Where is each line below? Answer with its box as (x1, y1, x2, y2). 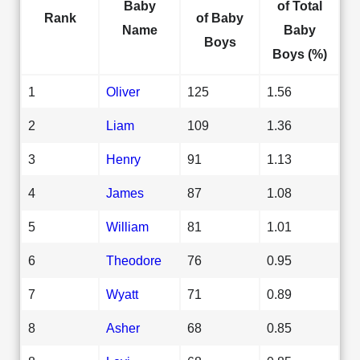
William (106, 219, 149, 234)
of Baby (196, 10, 243, 25)
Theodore (106, 252, 162, 268)
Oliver (106, 84, 140, 99)
